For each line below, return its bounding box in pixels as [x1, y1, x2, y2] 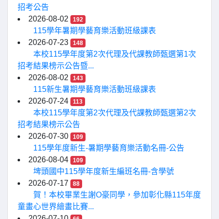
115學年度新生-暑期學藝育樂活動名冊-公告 [33, 144, 184, 152]
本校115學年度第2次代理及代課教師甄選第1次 [33, 50, 196, 58]
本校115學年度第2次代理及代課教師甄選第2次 [33, 109, 196, 117]
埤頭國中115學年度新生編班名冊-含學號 [33, 167, 174, 175]
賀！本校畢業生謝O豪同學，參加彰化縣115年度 [33, 191, 201, 199]
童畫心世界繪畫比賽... [18, 202, 94, 211]
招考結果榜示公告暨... [18, 62, 94, 70]
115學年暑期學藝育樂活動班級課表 [33, 26, 156, 35]
